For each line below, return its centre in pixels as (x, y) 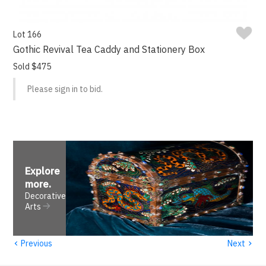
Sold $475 (32, 67)
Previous (36, 243)
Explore (43, 171)
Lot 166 (28, 35)
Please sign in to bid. (65, 89)
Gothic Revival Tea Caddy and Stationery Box (109, 50)
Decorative (46, 196)
